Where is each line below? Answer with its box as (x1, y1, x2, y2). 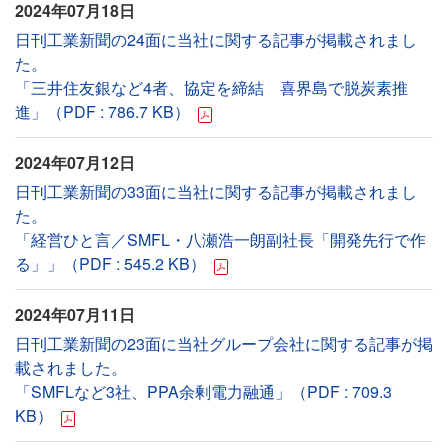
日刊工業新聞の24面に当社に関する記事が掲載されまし (15, 28, 417, 51)
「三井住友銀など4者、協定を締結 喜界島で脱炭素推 (15, 76, 408, 99)
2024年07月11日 (15, 303, 135, 326)
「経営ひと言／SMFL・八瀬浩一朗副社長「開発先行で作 (15, 228, 426, 251)
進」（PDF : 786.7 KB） (15, 100, 190, 123)
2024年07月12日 (15, 151, 135, 174)
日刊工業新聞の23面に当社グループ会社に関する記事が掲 (15, 332, 433, 355)
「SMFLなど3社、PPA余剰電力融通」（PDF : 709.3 (15, 380, 392, 403)
